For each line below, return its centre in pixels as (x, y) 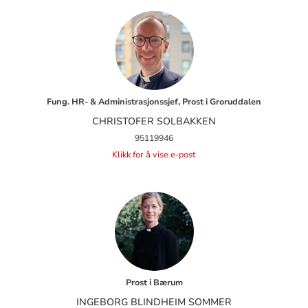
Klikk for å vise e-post (154, 154)
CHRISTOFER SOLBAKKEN (154, 121)
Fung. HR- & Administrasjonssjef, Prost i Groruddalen (154, 101)
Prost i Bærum (154, 283)
